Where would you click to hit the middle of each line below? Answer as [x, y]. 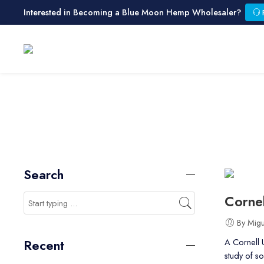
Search [44, 175]
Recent [44, 245]
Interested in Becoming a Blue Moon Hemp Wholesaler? [132, 12]
